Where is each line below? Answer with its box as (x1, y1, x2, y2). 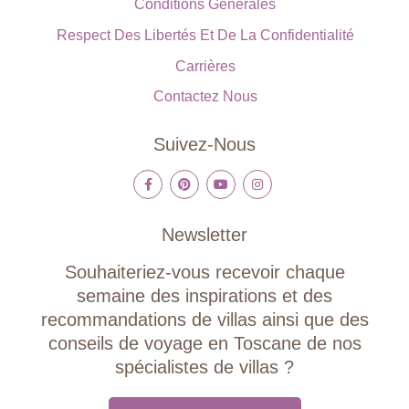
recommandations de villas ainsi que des (40, 309, 369, 330)
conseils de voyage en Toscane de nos (47, 333, 362, 354)
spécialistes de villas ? (115, 357, 294, 378)
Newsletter (162, 225, 247, 246)
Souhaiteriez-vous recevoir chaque (64, 262, 345, 283)
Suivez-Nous (153, 133, 256, 154)
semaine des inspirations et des (77, 286, 332, 307)
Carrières (174, 58, 236, 74)
